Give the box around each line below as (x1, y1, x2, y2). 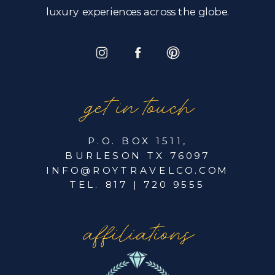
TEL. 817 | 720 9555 (69, 178, 206, 191)
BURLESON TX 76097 (64, 149, 211, 161)
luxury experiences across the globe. (46, 4, 230, 18)
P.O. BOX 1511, (87, 134, 188, 147)
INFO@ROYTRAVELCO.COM (45, 163, 230, 176)
